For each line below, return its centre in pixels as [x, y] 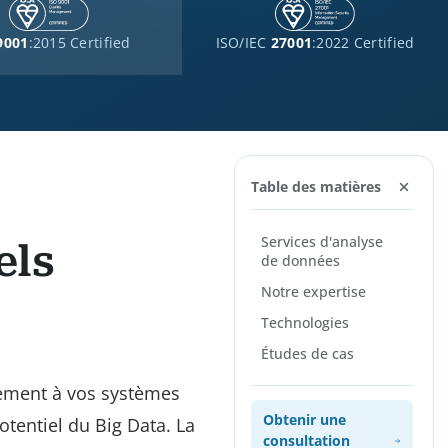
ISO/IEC [243, 42]
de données [300, 260]
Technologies [304, 322]
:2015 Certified [79, 42]
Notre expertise [313, 291]
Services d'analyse [321, 241]
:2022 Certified [363, 42]
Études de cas [307, 353]
